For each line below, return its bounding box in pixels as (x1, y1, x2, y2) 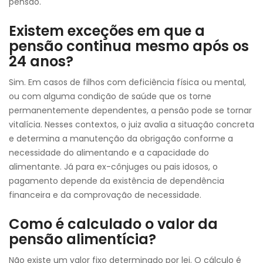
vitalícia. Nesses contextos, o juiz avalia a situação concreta (9, 119, 254, 130)
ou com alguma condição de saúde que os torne (9, 90, 211, 102)
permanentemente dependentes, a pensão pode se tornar (9, 104, 252, 116)
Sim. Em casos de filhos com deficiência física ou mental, (9, 76, 246, 88)
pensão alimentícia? (9, 230, 156, 249)
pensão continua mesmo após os (9, 36, 249, 56)
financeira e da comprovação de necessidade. (9, 189, 201, 201)
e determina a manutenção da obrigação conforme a (9, 133, 233, 144)
